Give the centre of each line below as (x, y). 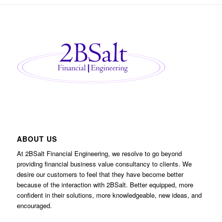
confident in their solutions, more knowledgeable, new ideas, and (109, 195)
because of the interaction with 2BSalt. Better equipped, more (105, 184)
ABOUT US (37, 139)
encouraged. (34, 205)
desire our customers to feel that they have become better (100, 174)
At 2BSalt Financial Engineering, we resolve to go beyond (99, 153)
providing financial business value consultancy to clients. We (104, 164)
